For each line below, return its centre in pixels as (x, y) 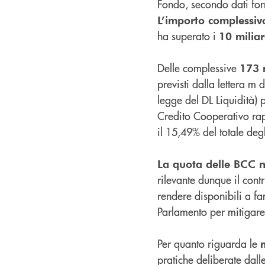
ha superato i (188, 35)
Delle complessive (198, 67)
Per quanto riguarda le (209, 243)
